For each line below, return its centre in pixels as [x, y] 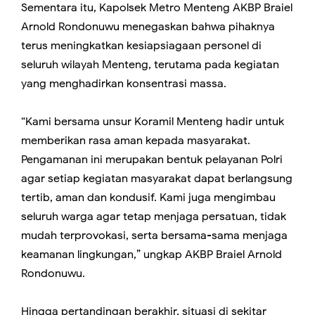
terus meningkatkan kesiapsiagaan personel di [141, 46]
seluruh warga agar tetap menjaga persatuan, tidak [154, 217]
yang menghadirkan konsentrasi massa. [124, 84]
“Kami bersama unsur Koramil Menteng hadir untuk [153, 122]
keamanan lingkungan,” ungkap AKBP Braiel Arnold [152, 255]
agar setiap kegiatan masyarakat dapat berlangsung [157, 179]
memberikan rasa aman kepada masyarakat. [136, 141]
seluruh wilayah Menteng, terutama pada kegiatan [150, 65]
